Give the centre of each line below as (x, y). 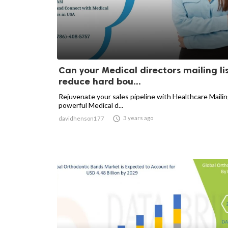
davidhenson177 (81, 118)
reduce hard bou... (100, 81)
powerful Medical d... (91, 105)
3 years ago (138, 118)
